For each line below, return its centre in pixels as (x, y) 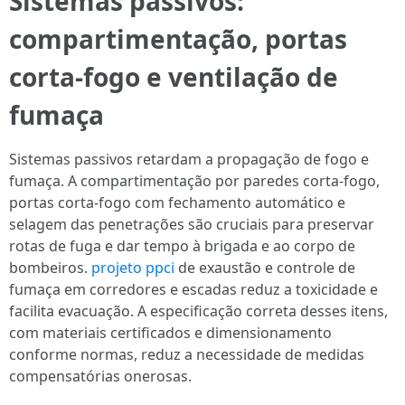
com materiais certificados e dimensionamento (170, 333)
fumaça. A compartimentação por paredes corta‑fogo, (194, 181)
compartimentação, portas (178, 39)
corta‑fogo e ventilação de (174, 77)
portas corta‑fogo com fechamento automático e (177, 202)
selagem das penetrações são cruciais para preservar (192, 224)
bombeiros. (50, 268)
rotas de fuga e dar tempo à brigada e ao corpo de (182, 246)
